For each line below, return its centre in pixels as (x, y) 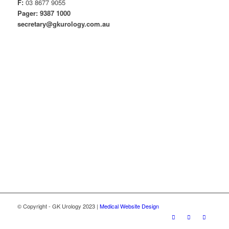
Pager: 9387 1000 (44, 13)
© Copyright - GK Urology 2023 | (58, 206)
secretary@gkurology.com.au (63, 24)
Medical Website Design (129, 206)
